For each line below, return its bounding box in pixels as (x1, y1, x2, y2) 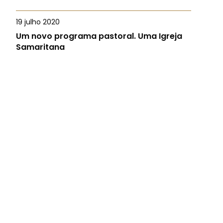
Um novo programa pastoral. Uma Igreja (16, 30, 182, 42)
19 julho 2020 (16, 17, 60, 27)
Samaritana (16, 41, 65, 53)
